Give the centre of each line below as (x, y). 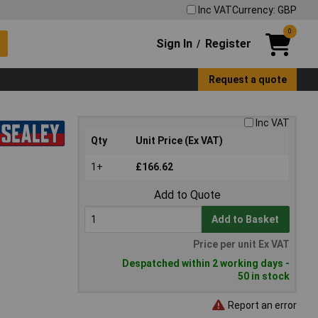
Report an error (261, 305)
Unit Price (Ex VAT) (179, 141)
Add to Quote (187, 195)
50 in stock (264, 276)
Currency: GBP (264, 10)
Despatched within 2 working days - (206, 264)
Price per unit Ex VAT (241, 245)
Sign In (175, 43)
